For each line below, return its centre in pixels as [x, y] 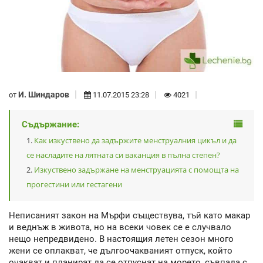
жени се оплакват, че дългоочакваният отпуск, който [121, 251]
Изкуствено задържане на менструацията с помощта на [136, 170]
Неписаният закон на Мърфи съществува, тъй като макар [129, 216]
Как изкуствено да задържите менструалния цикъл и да [135, 141]
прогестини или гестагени [74, 185]
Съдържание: [50, 125]
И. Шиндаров [44, 94]
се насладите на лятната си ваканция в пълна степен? [123, 155]
